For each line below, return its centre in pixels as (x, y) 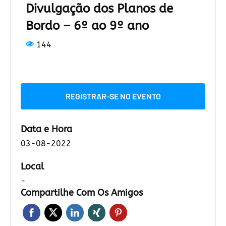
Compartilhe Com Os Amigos (82, 193)
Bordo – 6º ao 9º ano (87, 26)
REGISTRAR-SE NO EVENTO (113, 96)
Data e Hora (46, 129)
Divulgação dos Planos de (99, 9)
